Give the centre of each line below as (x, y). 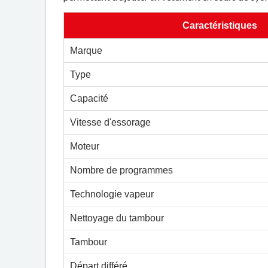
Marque (86, 51)
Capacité (89, 98)
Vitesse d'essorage (111, 122)
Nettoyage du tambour (117, 218)
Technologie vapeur (112, 194)
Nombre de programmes (122, 170)
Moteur (85, 146)
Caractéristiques (220, 25)
